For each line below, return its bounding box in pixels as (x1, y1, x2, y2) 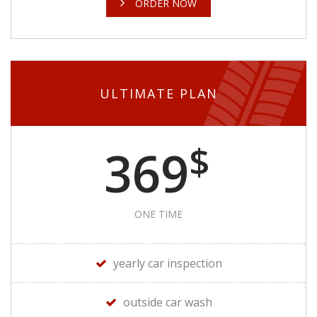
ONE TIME (134, 207, 183, 221)
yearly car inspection (113, 255, 222, 271)
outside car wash (122, 294, 212, 310)
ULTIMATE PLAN (99, 84, 218, 102)
